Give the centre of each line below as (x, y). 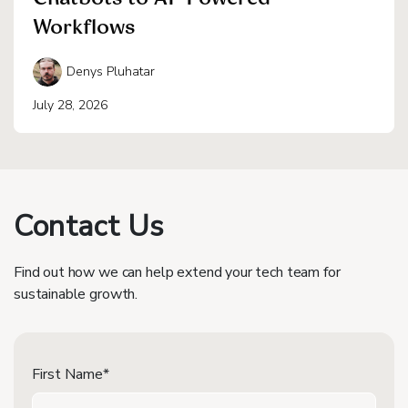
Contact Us (89, 226)
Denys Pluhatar (111, 72)
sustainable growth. (76, 294)
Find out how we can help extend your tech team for (177, 272)
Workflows (84, 28)
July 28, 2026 (70, 105)
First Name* (71, 374)
